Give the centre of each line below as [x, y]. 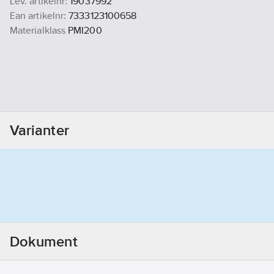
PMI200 [85, 31]
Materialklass [38, 31]
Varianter [39, 130]
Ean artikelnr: [38, 16]
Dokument [44, 241]
